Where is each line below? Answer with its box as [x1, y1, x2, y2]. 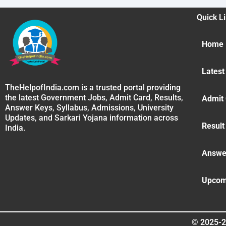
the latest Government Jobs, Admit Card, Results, [5, 93, 183, 103]
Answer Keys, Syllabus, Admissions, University [5, 103, 174, 113]
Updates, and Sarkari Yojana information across [5, 113, 178, 123]
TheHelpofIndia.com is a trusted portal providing [5, 83, 181, 93]
